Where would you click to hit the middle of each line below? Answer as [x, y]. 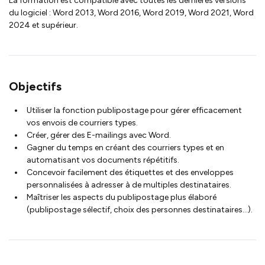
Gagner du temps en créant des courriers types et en [125, 147]
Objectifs [35, 86]
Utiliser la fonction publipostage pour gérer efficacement [134, 110]
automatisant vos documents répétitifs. [103, 160]
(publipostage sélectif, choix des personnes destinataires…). [140, 209]
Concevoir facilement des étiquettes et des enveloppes [130, 172]
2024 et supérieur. [43, 25]
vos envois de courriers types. [82, 122]
